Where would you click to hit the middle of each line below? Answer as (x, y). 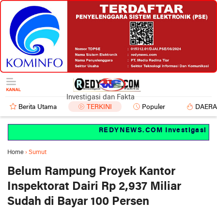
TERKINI (99, 107)
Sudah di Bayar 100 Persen (78, 201)
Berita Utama (38, 107)
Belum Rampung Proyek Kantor (91, 171)
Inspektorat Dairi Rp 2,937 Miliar (94, 186)
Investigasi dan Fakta (101, 97)
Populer (154, 107)
